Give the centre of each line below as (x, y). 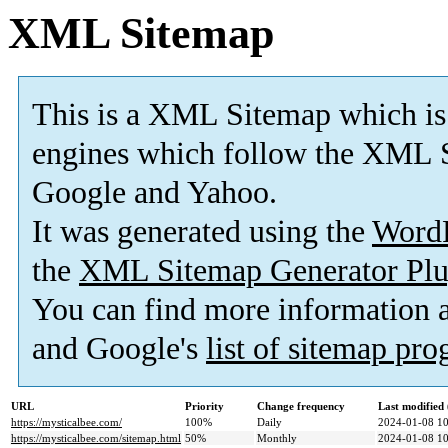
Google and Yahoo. (154, 193)
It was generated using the (202, 232)
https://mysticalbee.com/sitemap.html (96, 438)
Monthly (277, 438)
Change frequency (301, 406)
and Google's (119, 349)
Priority (204, 406)
